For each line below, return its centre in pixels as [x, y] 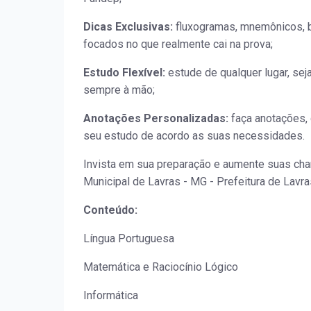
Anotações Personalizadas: [156, 119]
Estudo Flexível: [124, 73]
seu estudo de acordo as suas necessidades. [194, 136]
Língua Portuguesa [129, 239]
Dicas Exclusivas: [128, 27]
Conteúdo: [110, 210]
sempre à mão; [119, 90]
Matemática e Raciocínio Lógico [161, 267]
